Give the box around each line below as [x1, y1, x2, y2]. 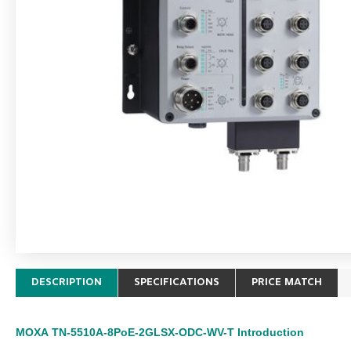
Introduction [237, 326, 304, 338]
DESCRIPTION [31, 276, 102, 289]
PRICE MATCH [251, 276, 322, 289]
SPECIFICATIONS [134, 276, 219, 289]
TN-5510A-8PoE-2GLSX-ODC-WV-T [52, 326, 234, 338]
